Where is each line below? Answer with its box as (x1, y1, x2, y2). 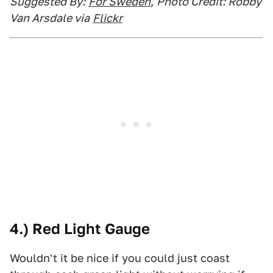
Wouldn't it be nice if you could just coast (10, 252, 230, 264)
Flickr (93, 12, 122, 24)
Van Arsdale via (10, 12, 90, 24)
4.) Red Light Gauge (10, 220, 150, 238)
